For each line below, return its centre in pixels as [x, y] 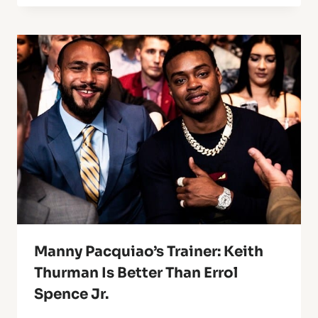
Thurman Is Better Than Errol [136, 273]
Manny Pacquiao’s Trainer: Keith [149, 251]
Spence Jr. [71, 294]
